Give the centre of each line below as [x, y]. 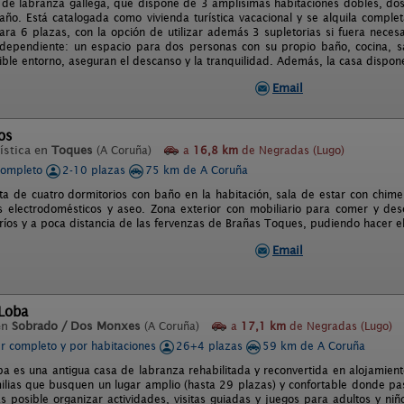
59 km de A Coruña [314, 346]
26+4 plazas [211, 346]
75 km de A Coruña [197, 170]
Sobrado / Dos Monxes [76, 326]
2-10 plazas [96, 170]
